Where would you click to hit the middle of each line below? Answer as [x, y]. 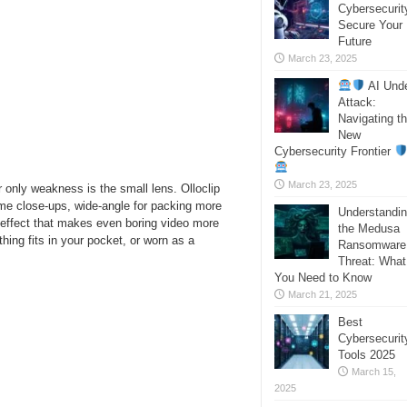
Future [355, 41]
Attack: [357, 102]
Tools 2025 [367, 355]
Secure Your [370, 25]
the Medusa [369, 228]
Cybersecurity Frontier [334, 151]
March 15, [374, 372]
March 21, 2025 [323, 294]
